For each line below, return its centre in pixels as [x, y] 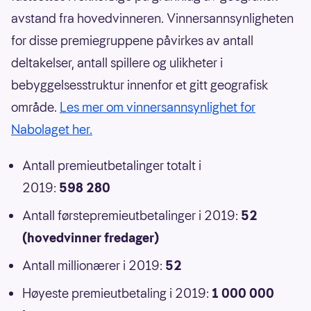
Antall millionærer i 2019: [94, 266]
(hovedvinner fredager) [91, 238]
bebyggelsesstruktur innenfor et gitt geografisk [140, 85]
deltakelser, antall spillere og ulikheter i [117, 63]
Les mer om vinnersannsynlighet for [158, 108]
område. [35, 108]
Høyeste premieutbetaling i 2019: [117, 294]
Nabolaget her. [52, 130]
